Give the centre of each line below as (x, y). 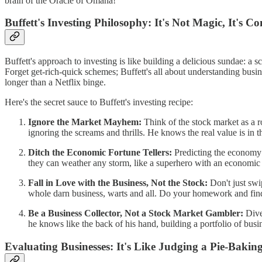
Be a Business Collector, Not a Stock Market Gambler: (136, 213)
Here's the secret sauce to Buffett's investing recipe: (99, 102)
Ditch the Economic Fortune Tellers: (100, 152)
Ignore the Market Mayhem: (85, 122)
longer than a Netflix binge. (55, 82)
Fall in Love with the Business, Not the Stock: (118, 182)
